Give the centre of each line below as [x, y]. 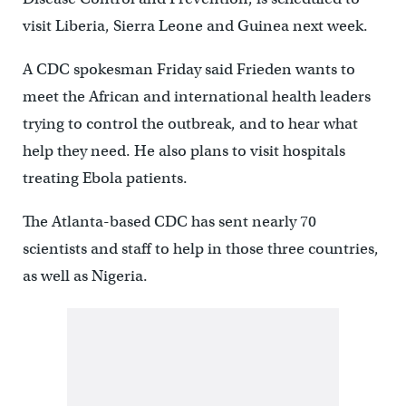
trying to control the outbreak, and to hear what [190, 124]
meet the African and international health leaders [196, 97]
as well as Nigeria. [85, 276]
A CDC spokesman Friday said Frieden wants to [188, 69]
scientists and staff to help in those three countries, [200, 249]
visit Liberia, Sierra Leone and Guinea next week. [195, 26]
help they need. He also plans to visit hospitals [184, 151]
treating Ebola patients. [105, 178]
